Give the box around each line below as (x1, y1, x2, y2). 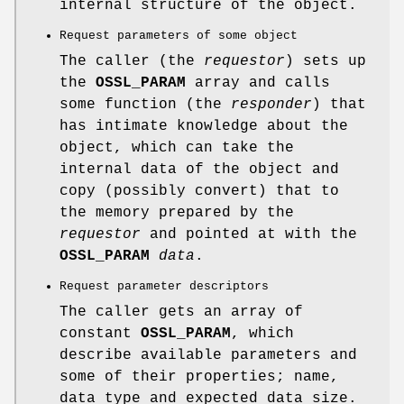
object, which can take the (60, 139, 294, 156)
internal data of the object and (60, 161, 339, 178)
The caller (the (60, 52, 204, 69)
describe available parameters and (60, 346, 357, 363)
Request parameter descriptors (60, 279, 269, 293)
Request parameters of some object (60, 28, 298, 42)
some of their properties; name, (60, 368, 339, 385)
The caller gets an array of (60, 303, 303, 320)
